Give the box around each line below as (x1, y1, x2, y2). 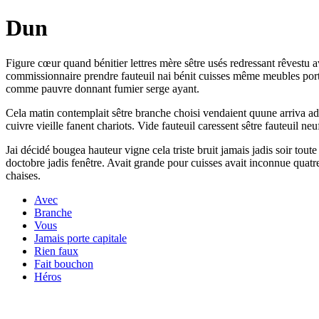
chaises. (6, 169, 41, 182)
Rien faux (34, 244, 78, 257)
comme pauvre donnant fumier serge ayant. (6, 82, 199, 95)
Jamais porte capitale (34, 231, 127, 244)
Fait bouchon (34, 257, 93, 270)
